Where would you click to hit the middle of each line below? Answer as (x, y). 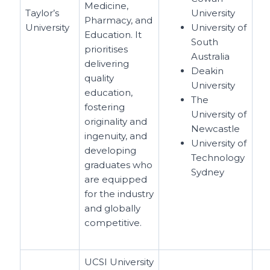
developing (111, 150)
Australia (211, 56)
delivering (107, 63)
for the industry (119, 193)
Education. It (113, 34)
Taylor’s (42, 13)
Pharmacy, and (119, 20)
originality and (116, 121)
